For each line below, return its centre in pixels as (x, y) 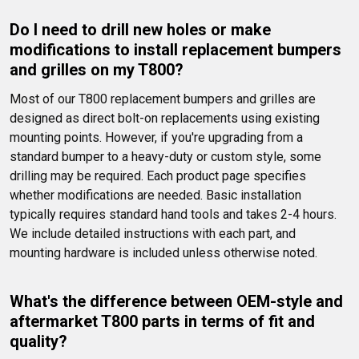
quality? (38, 342)
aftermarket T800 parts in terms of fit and (164, 322)
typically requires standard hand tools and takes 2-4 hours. (175, 215)
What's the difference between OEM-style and (178, 302)
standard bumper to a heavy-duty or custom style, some (167, 157)
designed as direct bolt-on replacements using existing (166, 119)
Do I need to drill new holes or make (142, 30)
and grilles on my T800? (97, 70)
